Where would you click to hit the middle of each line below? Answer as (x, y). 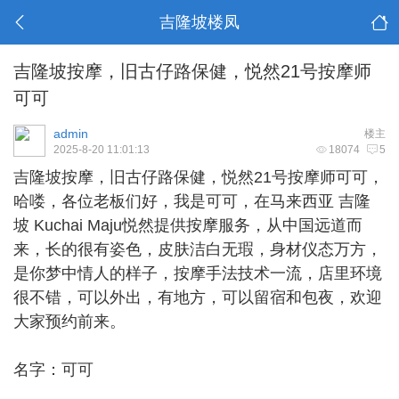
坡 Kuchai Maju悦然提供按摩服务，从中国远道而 (188, 225)
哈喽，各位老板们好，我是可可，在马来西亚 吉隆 (192, 201)
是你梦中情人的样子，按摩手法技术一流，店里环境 (198, 273)
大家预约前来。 (69, 322)
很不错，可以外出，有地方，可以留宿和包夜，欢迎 (198, 297)
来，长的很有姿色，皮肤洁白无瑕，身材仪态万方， (198, 249)
